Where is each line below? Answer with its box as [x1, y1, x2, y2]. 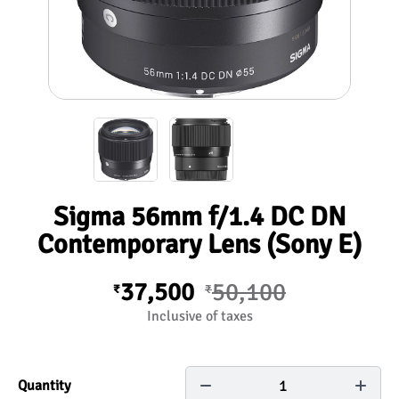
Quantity [18, 376, 70, 395]
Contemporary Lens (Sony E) [37, 228, 362, 261]
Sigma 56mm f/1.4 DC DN [53, 200, 346, 233]
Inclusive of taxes [146, 307, 253, 325]
